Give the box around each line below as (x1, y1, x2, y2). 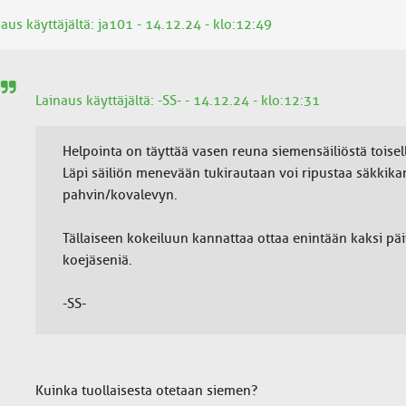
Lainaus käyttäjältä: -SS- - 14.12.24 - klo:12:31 (34, 92, 320, 109)
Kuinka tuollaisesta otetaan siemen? (34, 382, 257, 399)
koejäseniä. (62, 252, 132, 268)
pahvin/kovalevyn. (62, 187, 178, 203)
